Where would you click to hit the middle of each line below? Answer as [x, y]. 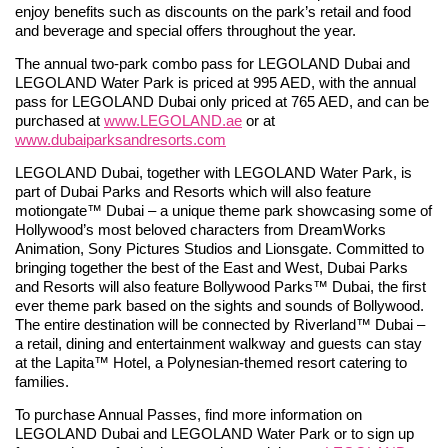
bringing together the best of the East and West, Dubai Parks [211, 267]
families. [42, 381]
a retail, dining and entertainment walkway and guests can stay [218, 343]
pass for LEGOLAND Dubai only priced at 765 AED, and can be [222, 101]
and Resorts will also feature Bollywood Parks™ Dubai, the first [220, 286]
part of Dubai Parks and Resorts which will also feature [193, 191]
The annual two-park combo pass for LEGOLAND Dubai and [212, 63]
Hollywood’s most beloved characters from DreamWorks [200, 229]
